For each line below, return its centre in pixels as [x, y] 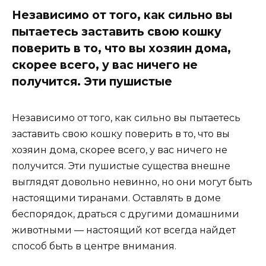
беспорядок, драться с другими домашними [126, 214]
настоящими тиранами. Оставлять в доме [116, 198]
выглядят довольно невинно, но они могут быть [132, 182]
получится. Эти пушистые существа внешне [121, 166]
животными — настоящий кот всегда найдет [124, 230]
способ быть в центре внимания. [94, 246]
